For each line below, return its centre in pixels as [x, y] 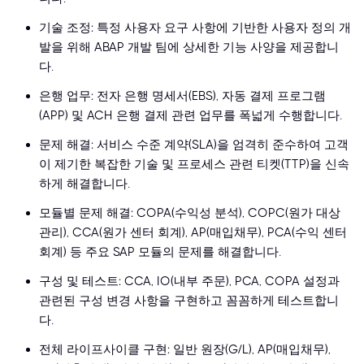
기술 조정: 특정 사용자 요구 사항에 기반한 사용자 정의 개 [195, 28]
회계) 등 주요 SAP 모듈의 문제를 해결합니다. [160, 252]
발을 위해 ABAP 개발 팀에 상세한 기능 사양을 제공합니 [189, 48]
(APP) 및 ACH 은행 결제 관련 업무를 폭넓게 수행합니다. [191, 116]
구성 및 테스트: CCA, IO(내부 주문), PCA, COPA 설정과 [189, 282]
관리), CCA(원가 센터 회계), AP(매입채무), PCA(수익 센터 [193, 233]
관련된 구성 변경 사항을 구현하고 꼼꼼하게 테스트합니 [189, 301]
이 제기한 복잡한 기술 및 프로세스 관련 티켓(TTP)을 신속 [194, 165]
